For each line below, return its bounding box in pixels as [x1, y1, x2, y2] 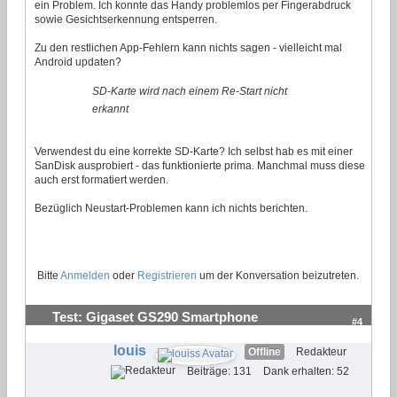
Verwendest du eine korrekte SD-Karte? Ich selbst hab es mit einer [35, 144, 353, 158]
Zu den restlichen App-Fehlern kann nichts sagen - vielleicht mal [35, 41, 342, 54]
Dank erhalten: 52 [262, 364, 349, 378]
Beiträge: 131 [186, 364, 252, 378]
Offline [247, 345, 281, 358]
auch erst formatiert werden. [35, 173, 168, 186]
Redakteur [295, 345, 346, 358]
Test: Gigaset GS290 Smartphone [52, 309, 258, 324]
